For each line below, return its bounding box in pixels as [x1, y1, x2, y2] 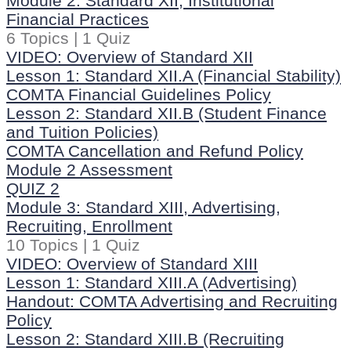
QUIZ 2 [6, 179, 60, 198]
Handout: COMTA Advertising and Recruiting [6, 291, 338, 311]
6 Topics [6, 28, 74, 48]
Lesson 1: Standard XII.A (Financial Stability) [6, 66, 341, 85]
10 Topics [6, 235, 83, 255]
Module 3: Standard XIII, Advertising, [6, 197, 280, 217]
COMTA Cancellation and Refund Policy [6, 141, 303, 161]
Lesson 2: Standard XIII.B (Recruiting [6, 329, 284, 349]
